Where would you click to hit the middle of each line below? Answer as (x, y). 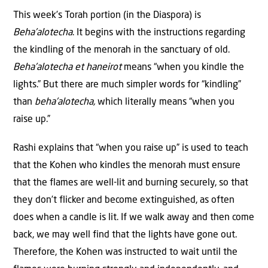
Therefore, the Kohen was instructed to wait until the (125, 252)
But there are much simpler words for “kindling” (142, 85)
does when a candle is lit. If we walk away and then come (134, 217)
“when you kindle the (199, 68)
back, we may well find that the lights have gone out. (125, 235)
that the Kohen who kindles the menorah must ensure (127, 165)
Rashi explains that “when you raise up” (96, 148)
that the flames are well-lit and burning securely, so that (131, 183)
